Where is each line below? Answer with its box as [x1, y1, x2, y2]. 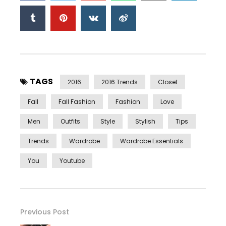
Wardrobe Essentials [120, 136, 183, 145]
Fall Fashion [59, 97, 95, 106]
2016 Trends [101, 77, 138, 86]
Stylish [135, 117, 155, 126]
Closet [158, 77, 178, 86]
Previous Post [20, 206, 69, 217]
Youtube [60, 156, 85, 165]
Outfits [61, 117, 80, 126]
